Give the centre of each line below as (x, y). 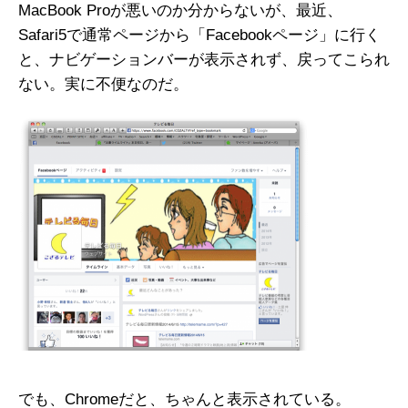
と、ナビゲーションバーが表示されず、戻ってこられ (204, 60)
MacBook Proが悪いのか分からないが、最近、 (180, 10)
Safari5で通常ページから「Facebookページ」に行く (199, 35)
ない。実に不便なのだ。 (103, 84)
